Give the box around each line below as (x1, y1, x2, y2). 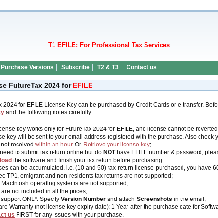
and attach (106, 196, 137, 202)
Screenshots (136, 196, 172, 202)
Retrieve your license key (83, 141, 150, 148)
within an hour (35, 141, 73, 148)
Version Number (61, 196, 106, 202)
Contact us (126, 64, 157, 71)
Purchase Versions (1, 64, 54, 71)
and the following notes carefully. (4, 109, 92, 116)
